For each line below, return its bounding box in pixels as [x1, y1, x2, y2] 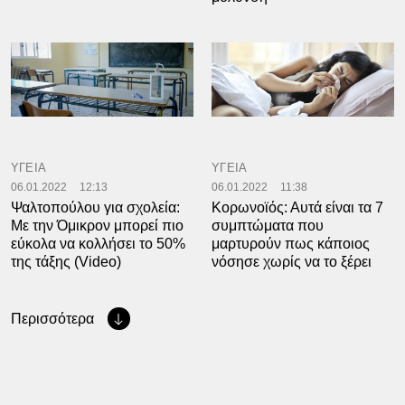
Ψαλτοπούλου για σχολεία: [10, 199, 180, 215]
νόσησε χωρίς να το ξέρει [212, 253, 372, 269]
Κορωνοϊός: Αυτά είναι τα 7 [212, 199, 383, 215]
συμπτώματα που [212, 217, 324, 233]
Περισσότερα [10, 310, 94, 326]
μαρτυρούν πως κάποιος [212, 235, 370, 251]
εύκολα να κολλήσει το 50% [10, 235, 185, 251]
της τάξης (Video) [10, 253, 121, 269]
